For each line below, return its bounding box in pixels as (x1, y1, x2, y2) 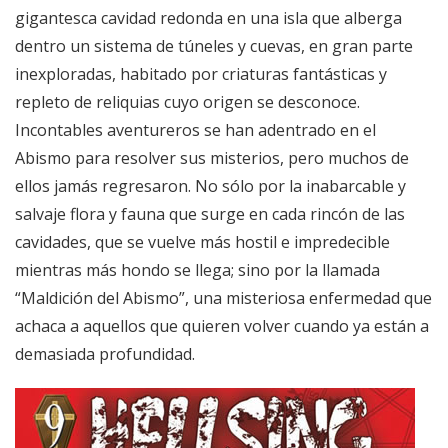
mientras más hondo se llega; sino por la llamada (15, 259, 380, 282)
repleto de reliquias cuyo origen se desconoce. (15, 91, 360, 114)
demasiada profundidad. (15, 343, 195, 366)
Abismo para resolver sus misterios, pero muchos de (15, 147, 409, 170)
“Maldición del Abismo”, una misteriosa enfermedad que (15, 287, 432, 310)
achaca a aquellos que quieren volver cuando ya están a (15, 315, 429, 338)
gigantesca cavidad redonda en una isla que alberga (15, 7, 402, 30)
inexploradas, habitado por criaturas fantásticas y (15, 63, 387, 86)
